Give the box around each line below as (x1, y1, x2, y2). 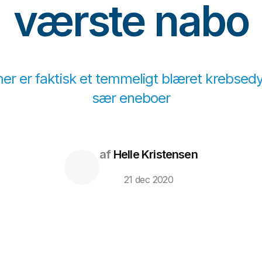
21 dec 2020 (124, 174, 173, 186)
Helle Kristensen (111, 147, 198, 162)
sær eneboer (91, 89, 171, 106)
